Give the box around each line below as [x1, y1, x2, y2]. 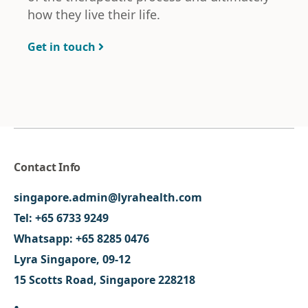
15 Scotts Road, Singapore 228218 [14, 272, 195, 287]
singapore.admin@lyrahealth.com [14, 190, 202, 205]
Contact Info [14, 159, 80, 175]
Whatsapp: [14, 231, 76, 246]
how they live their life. [27, 6, 160, 23]
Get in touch [27, 39, 96, 54]
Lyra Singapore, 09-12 [14, 252, 131, 267]
